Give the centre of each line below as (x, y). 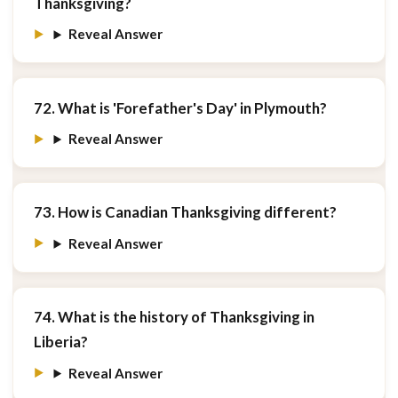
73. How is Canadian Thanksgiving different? (185, 212)
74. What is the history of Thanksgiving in (174, 317)
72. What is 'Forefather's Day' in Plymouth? (180, 107)
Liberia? (60, 342)
